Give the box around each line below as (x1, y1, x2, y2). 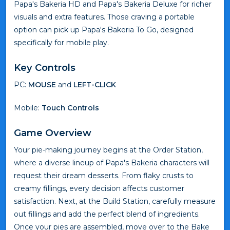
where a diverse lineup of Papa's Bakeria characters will (14, 158, 209, 167)
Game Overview (14, 126, 91, 139)
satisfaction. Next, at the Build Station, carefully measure (14, 196, 216, 206)
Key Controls (14, 61, 75, 73)
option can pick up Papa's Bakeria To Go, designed (14, 25, 194, 34)
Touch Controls (42, 103, 99, 112)
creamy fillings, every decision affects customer (14, 183, 184, 193)
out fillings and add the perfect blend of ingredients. (14, 209, 200, 219)
